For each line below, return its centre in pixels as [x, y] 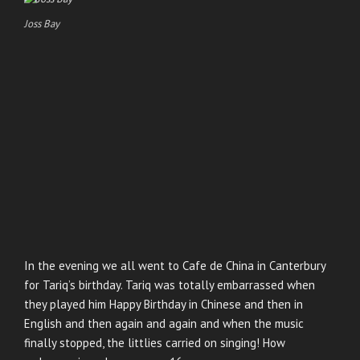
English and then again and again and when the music [164, 324]
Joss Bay [42, 24]
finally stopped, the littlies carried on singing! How [155, 343]
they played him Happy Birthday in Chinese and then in [164, 305]
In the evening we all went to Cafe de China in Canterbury [175, 266]
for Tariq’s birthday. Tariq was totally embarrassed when [170, 285]
